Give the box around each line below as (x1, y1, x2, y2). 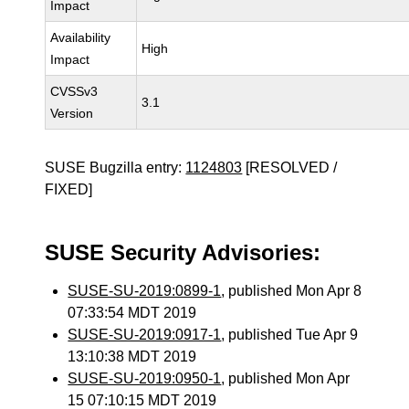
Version (50, 106, 94, 121)
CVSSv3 (50, 84, 99, 99)
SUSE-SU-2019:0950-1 (68, 371, 222, 386)
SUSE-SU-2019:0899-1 (68, 283, 222, 299)
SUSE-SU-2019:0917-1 (68, 327, 222, 342)
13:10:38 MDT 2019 (68, 349, 197, 364)
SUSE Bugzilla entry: (45, 160, 186, 175)
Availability (50, 30, 111, 45)
